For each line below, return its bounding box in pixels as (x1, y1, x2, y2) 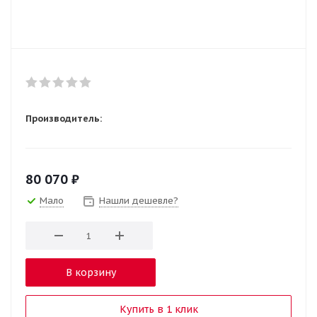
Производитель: (25, 113, 102, 125)
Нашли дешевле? (99, 195, 178, 207)
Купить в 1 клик (119, 303, 198, 316)
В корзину (65, 266, 116, 279)
